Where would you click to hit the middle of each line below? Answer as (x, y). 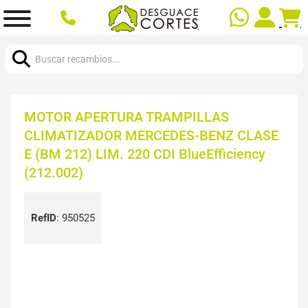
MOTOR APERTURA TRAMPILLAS (126, 117)
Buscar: (22, 42)
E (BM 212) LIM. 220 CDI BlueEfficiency (145, 154)
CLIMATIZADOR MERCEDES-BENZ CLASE (151, 135)
